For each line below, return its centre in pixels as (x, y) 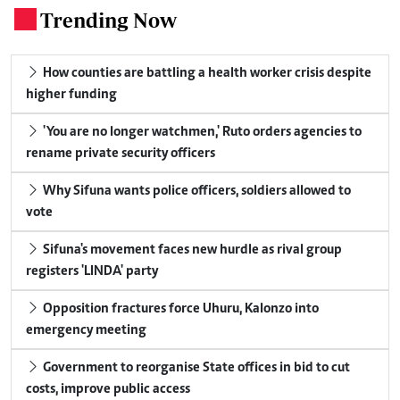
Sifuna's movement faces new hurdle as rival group (191, 250)
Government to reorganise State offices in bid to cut (195, 367)
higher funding (71, 94)
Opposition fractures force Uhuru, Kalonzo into (179, 308)
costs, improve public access (108, 389)
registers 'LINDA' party (92, 271)
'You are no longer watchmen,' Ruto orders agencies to (201, 132)
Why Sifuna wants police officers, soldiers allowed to (196, 191)
